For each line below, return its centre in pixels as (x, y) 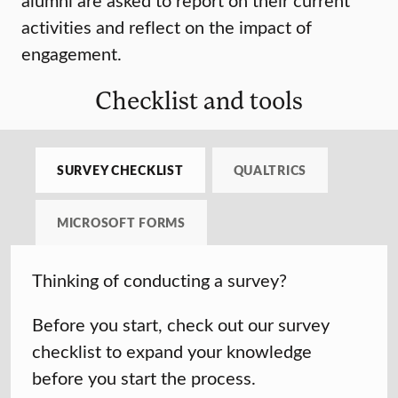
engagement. (72, 53)
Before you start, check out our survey (181, 324)
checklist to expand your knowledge (172, 351)
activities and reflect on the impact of (167, 27)
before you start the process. (144, 378)
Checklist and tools (199, 100)
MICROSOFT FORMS (121, 223)
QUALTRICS (270, 170)
